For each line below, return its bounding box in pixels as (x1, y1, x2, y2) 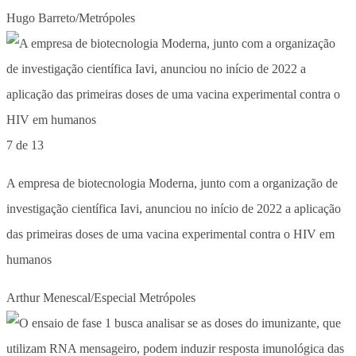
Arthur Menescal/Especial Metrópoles (6, 290, 195, 304)
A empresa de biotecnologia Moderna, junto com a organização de (6, 176, 338, 190)
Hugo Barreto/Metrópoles (6, 10, 135, 25)
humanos (6, 252, 52, 266)
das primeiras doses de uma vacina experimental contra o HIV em (6, 226, 335, 241)
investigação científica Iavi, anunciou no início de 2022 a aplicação (6, 201, 341, 215)
